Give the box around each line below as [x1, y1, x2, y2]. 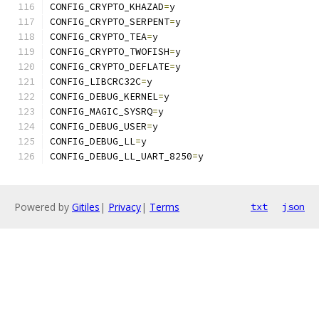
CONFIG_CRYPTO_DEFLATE [50, 61, 169, 73]
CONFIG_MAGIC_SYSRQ [50, 105, 152, 117]
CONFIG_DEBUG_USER [50, 120, 147, 132]
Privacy [108, 200, 141, 214]
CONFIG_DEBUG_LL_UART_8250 [50, 150, 192, 162]
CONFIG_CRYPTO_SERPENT [50, 16, 169, 28]
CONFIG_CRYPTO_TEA [50, 31, 147, 43]
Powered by [14, 200, 72, 214]
